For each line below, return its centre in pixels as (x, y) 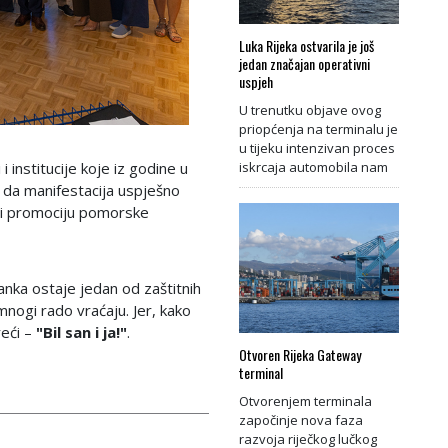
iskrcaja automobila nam (313, 166)
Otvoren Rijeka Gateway (300, 354)
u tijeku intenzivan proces (317, 147)
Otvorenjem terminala (305, 400)
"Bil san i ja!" (81, 331)
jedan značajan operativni (304, 63)
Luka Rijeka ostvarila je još (306, 45)
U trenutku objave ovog (310, 109)
